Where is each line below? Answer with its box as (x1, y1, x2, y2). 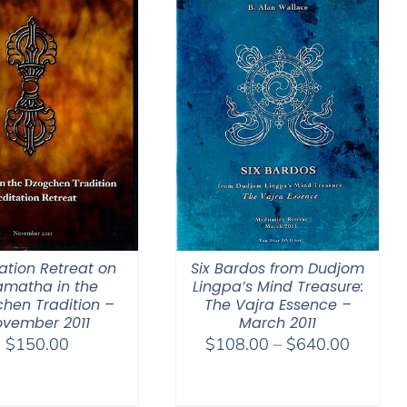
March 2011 (239, 313, 317, 334)
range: (349, 355, 397, 377)
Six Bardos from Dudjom (191, 258, 365, 280)
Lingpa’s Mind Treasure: (192, 276, 363, 298)
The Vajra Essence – (203, 294, 352, 316)
